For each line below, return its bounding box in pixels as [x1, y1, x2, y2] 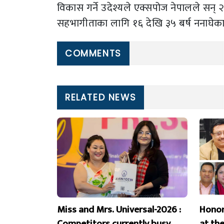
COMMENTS [65, 47, 121, 60]
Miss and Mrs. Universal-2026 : [57, 201, 181, 217]
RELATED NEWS [65, 91, 136, 104]
